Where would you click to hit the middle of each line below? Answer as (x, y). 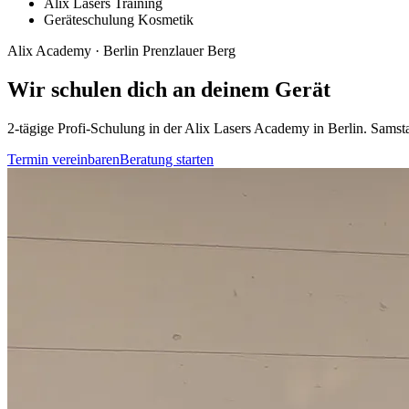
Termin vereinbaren (63, 159)
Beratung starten (167, 159)
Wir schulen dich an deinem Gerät (169, 89)
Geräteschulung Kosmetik (119, 20)
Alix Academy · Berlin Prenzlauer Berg (121, 51)
